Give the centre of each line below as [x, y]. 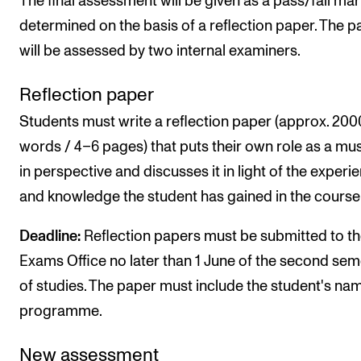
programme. [61, 311]
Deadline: [50, 237]
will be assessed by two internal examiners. [160, 51]
